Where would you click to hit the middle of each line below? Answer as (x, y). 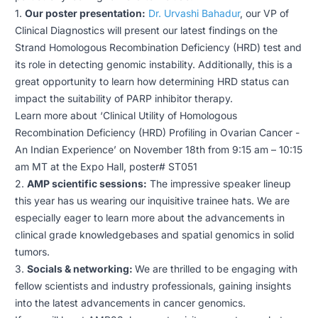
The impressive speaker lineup (219, 183)
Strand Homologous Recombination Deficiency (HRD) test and (158, 47)
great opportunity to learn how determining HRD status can (152, 81)
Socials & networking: (81, 268)
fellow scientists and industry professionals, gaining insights (153, 285)
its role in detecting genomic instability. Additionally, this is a (153, 64)
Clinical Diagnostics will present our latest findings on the (146, 30)
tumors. (32, 251)
